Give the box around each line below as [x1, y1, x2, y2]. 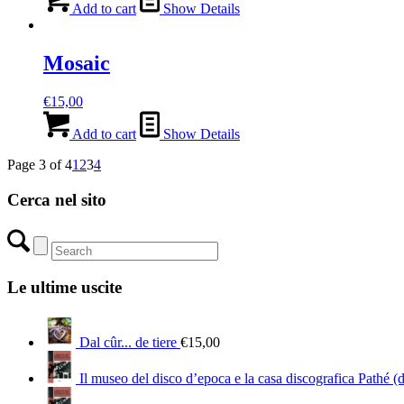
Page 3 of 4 [7, 156, 72, 172]
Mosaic [43, 51, 110, 76]
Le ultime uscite [7, 278, 122, 298]
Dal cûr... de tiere [79, 334, 177, 350]
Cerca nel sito [7, 189, 106, 209]
